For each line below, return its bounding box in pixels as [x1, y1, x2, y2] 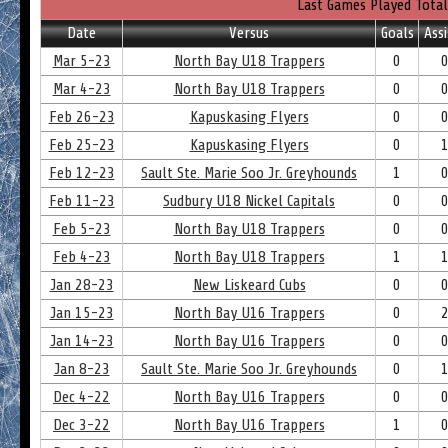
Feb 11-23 [48, 192, 115, 210]
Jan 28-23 [49, 276, 114, 294]
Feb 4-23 [52, 248, 111, 266]
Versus [229, 24, 269, 42]
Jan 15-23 [49, 304, 114, 322]
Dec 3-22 [53, 416, 110, 434]
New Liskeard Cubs [192, 276, 306, 294]
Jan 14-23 [49, 332, 114, 350]
